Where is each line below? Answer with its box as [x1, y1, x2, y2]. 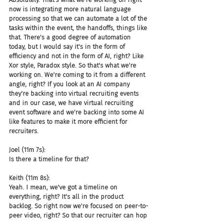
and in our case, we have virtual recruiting [9, 99, 135, 107]
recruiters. [9, 127, 38, 135]
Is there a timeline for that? [9, 155, 89, 163]
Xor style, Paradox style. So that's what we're [9, 62, 138, 69]
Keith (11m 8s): [9, 174, 50, 182]
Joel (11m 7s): [9, 146, 45, 153]
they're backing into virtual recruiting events [9, 90, 141, 97]
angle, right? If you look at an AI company [9, 80, 132, 88]
